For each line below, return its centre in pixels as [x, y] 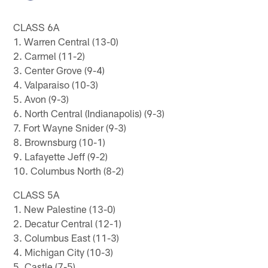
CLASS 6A [36, 27]
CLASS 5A [36, 194]
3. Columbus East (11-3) [66, 237]
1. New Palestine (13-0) [65, 208]
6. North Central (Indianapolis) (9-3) [89, 113]
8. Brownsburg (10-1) [60, 141]
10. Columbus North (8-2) [69, 170]
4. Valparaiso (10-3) [56, 84]
